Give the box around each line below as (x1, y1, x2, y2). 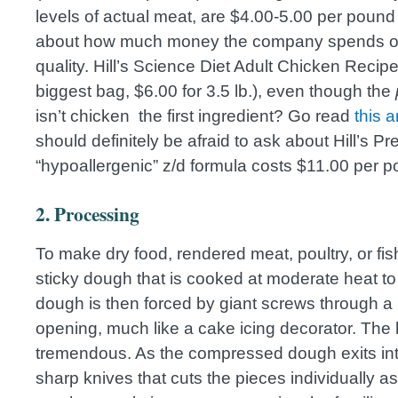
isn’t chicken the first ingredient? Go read (36, 107, 354, 126)
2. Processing (36, 200, 139, 228)
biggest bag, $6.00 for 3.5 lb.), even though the (36, 82, 395, 101)
